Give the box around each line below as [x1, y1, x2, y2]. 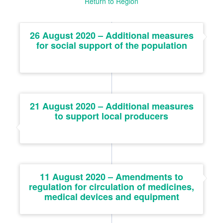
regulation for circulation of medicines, [29, 180, 194, 193]
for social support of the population [36, 38, 187, 52]
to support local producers [55, 109, 168, 122]
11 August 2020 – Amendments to [40, 170, 183, 183]
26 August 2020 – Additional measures [29, 28, 194, 42]
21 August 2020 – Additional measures [29, 99, 194, 112]
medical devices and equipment [44, 190, 179, 203]
